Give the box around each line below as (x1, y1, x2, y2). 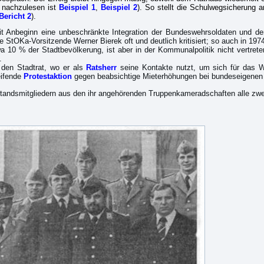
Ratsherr (86, 63, 117, 72)
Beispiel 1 (58, 3, 95, 12)
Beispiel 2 (100, 3, 137, 12)
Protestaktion (23, 72, 72, 81)
